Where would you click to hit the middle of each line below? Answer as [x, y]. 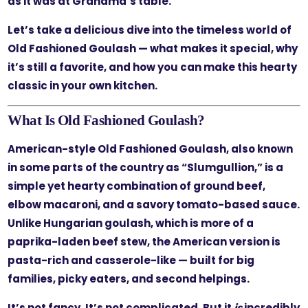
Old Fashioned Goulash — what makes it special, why [153, 48]
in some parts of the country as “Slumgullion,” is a [146, 167]
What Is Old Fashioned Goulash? [106, 120]
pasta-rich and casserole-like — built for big [131, 260]
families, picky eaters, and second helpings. [129, 278]
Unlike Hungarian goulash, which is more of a [131, 223]
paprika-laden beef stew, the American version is [144, 241]
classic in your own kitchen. [83, 86]
